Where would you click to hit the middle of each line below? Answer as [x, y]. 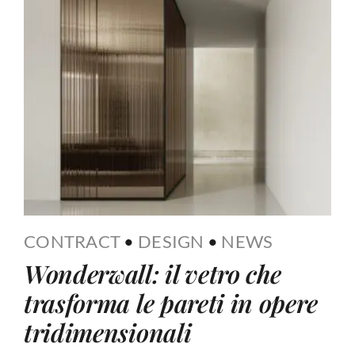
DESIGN [171, 242]
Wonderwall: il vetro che [152, 274]
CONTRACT [72, 242]
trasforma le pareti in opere [170, 303]
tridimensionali [107, 332]
